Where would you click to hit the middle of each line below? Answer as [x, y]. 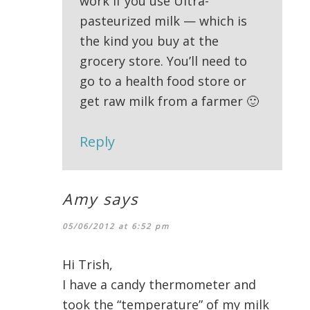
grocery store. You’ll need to [163, 61]
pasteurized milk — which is [163, 21]
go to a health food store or [163, 81]
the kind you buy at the [149, 41]
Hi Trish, [88, 265]
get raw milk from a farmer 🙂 [169, 101]
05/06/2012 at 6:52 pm [116, 226]
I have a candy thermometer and [159, 285]
